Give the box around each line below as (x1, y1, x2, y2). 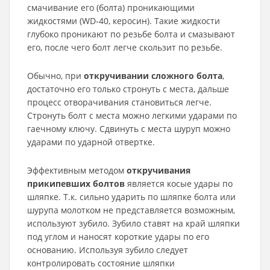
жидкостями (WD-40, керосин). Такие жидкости (27, 15, 220, 27)
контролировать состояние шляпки (27, 257, 175, 269)
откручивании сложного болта (84, 70, 222, 81)
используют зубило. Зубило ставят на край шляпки (27, 218, 240, 229)
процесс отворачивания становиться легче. (27, 96, 212, 108)
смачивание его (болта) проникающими (27, 2, 195, 13)
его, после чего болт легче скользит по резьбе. (27, 42, 222, 53)
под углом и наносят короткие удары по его (27, 231, 209, 242)
